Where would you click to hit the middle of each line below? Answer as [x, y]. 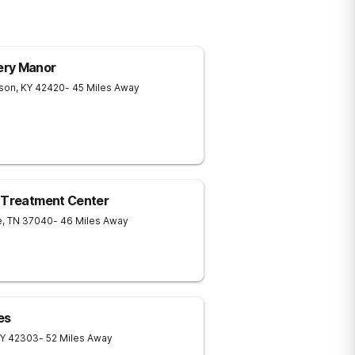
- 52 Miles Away [76, 338]
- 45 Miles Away [102, 88]
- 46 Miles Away [91, 221]
